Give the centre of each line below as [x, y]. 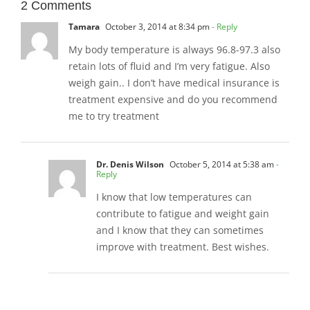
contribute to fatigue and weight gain [183, 213]
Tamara [84, 27]
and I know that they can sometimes [180, 230]
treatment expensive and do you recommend [173, 99]
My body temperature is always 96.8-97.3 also [174, 49]
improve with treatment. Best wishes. [183, 247]
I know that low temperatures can [174, 197]
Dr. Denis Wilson [130, 164]
